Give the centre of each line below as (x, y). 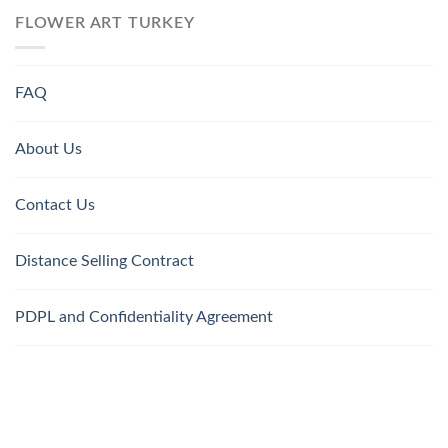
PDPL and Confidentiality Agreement (144, 317)
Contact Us (55, 205)
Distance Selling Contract (104, 261)
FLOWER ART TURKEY (105, 22)
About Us (48, 149)
